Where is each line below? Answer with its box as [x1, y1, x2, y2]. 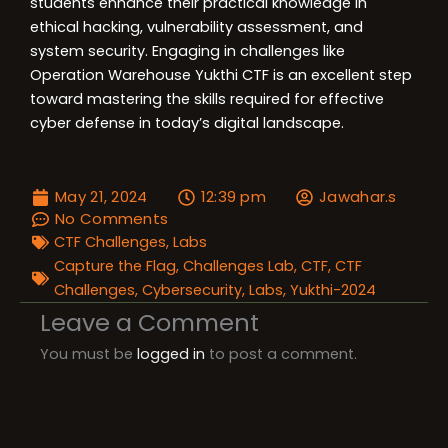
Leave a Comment [40, 306, 259, 339]
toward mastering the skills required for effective [30, 89, 384, 109]
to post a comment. [205, 344, 357, 364]
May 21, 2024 [55, 186, 148, 207]
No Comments [55, 208, 169, 229]
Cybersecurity [142, 280, 242, 300]
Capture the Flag [54, 256, 176, 276]
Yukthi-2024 [290, 280, 376, 300]
